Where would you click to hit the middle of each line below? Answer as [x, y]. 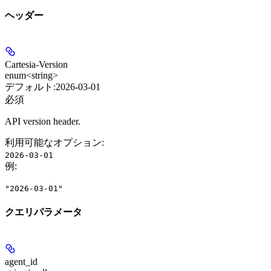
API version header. [43, 122]
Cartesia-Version [36, 65]
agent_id [21, 261]
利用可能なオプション [53, 143]
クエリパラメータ [44, 212]
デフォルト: [30, 87]
